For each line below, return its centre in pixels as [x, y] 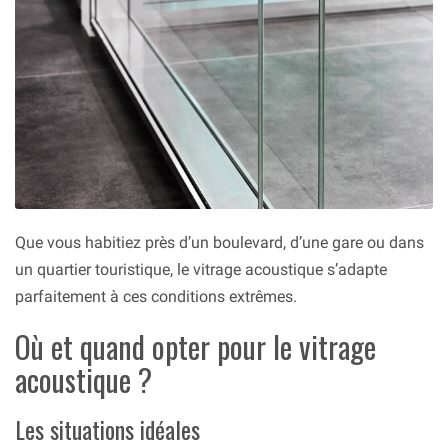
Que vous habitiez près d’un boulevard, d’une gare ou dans [219, 243]
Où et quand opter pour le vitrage [195, 347]
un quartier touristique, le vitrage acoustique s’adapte [201, 270]
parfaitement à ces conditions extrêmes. [156, 297]
